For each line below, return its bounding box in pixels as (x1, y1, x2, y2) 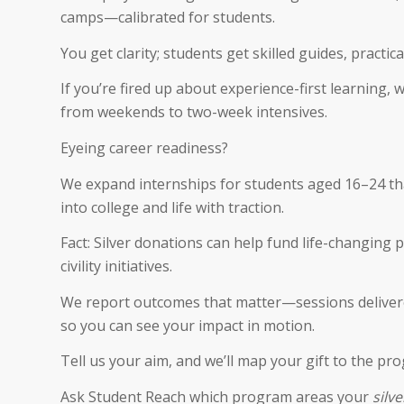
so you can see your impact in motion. (60, 315, 315, 335)
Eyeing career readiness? (60, 137, 228, 158)
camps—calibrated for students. (60, 7, 275, 28)
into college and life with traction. (60, 197, 284, 217)
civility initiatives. (60, 256, 172, 277)
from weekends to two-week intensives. (60, 102, 327, 123)
